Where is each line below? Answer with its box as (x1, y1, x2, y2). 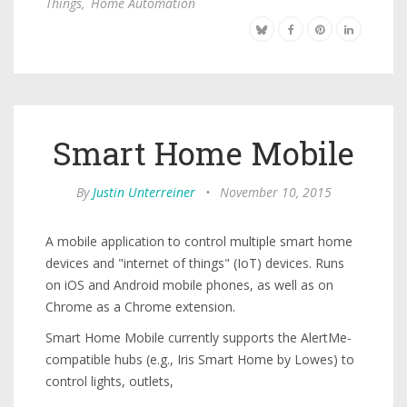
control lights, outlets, (45, 372, 174, 390)
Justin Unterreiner (92, 184, 195, 201)
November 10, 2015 (219, 184, 332, 201)
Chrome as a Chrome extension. (45, 298, 235, 315)
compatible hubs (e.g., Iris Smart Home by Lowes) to (45, 351, 354, 368)
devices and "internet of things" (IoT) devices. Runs (45, 254, 344, 272)
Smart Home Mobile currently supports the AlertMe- (45, 329, 352, 346)
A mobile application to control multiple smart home (45, 233, 352, 250)
